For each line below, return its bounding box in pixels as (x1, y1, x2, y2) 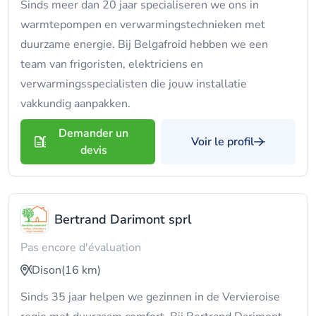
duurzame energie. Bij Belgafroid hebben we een (20, 37, 268, 52)
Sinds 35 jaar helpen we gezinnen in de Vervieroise (20, 289, 280, 305)
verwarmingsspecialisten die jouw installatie (20, 76, 247, 92)
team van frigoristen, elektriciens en (20, 56, 203, 72)
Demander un (59, 126, 128, 141)
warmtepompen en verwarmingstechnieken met (20, 17, 265, 32)
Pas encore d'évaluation (20, 240, 141, 255)
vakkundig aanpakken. (20, 96, 130, 111)
